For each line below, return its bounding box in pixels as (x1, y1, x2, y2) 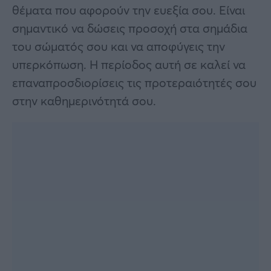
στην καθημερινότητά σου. (12, 92, 156, 109)
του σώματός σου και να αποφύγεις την (12, 38, 225, 54)
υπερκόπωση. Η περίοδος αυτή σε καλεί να (12, 56, 246, 73)
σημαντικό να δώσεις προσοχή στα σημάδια (12, 19, 247, 36)
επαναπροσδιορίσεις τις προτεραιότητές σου (12, 74, 256, 91)
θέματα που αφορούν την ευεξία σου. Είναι (12, 1, 245, 18)
